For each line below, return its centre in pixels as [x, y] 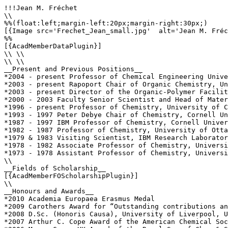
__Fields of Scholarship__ [55, 168]
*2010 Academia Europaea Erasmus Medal [79, 199]
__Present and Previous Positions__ [73, 69]
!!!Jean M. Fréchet [41, 8]
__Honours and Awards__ [49, 191]
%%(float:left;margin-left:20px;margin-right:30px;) [106, 23]
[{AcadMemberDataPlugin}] [53, 46]
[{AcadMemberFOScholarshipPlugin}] [71, 176]
